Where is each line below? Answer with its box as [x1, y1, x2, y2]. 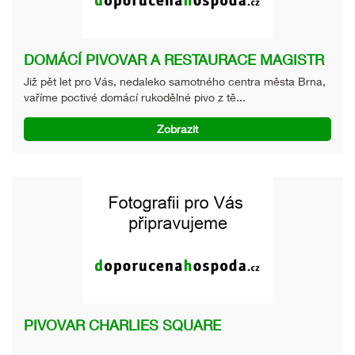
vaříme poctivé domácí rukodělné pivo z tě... [24, 90, 246, 104]
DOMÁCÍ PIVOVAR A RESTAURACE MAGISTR [24, 50, 324, 68]
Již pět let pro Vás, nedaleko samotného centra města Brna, [24, 74, 326, 88]
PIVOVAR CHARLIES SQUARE [24, 315, 221, 334]
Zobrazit [157, 121, 198, 136]
